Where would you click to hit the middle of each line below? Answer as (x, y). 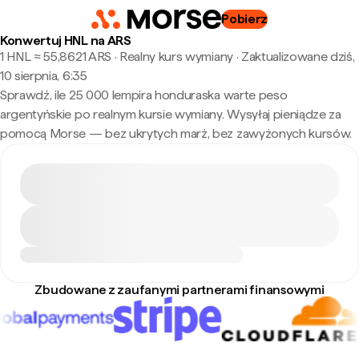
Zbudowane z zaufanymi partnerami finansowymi (179, 290)
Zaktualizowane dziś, (298, 56)
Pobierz (245, 19)
